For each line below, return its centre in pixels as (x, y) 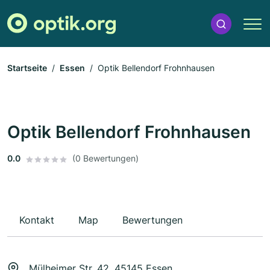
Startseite (27, 68)
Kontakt (37, 220)
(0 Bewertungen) (105, 159)
